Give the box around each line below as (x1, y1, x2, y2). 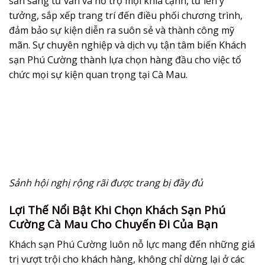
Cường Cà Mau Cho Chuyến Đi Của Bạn (9, 216, 218, 232)
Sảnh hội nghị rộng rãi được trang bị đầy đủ (9, 176, 203, 190)
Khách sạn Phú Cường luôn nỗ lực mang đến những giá (9, 237, 255, 251)
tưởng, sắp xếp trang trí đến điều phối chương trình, (9, 8, 243, 22)
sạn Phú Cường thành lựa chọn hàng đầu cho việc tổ (9, 53, 241, 66)
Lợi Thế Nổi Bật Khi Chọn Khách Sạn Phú (9, 202, 225, 218)
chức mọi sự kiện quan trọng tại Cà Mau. (9, 67, 188, 81)
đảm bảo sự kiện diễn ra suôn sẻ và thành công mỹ (9, 23, 234, 37)
